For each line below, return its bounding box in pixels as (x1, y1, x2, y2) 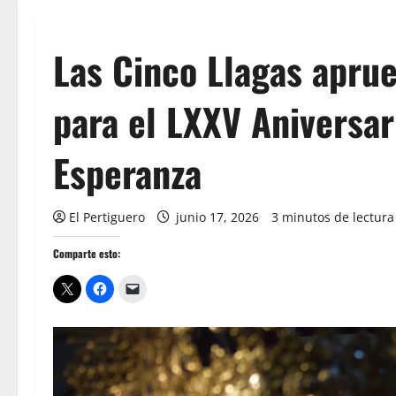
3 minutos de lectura (271, 209, 394, 225)
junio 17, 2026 (172, 209, 263, 225)
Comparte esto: (53, 246, 120, 261)
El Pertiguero (69, 209, 145, 225)
